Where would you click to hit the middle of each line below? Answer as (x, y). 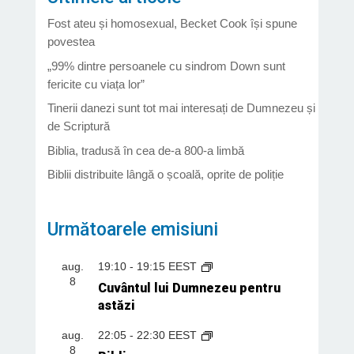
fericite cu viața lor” (96, 84)
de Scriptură (78, 126)
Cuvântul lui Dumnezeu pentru (189, 288)
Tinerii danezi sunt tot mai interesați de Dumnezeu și (181, 108)
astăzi (116, 305)
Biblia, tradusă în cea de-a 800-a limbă (145, 150)
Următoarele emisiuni (132, 229)
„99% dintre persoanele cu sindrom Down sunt (166, 66)
